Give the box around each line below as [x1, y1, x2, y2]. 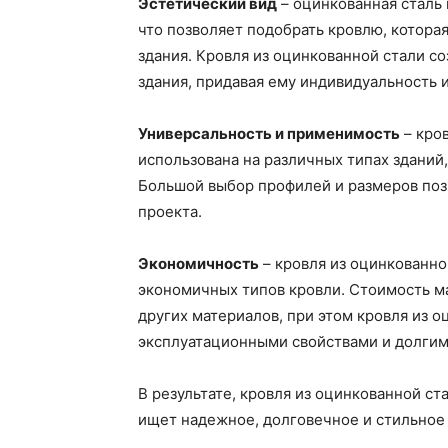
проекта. [138, 201, 202, 221]
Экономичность [138, 253, 259, 273]
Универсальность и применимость [138, 123, 400, 143]
